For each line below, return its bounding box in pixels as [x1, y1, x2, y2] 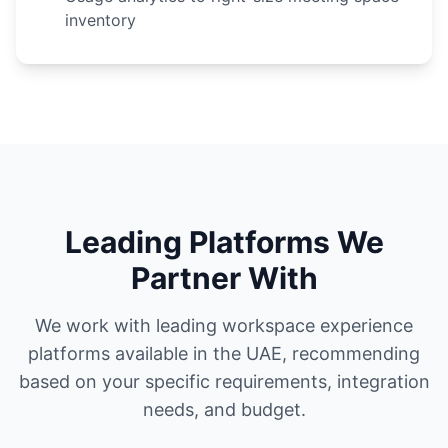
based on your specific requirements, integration [18, 371, 430, 392]
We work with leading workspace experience [35, 315, 413, 336]
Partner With [130, 260, 318, 296]
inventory [65, 10, 136, 30]
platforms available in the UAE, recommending [28, 343, 420, 364]
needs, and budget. [142, 399, 306, 420]
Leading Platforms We [64, 224, 384, 260]
